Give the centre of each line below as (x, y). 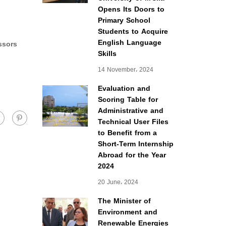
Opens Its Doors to (131, 9)
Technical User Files (133, 122)
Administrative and (130, 111)
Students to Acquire (133, 32)
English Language (129, 43)
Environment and (127, 212)
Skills (107, 54)
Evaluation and (124, 89)
